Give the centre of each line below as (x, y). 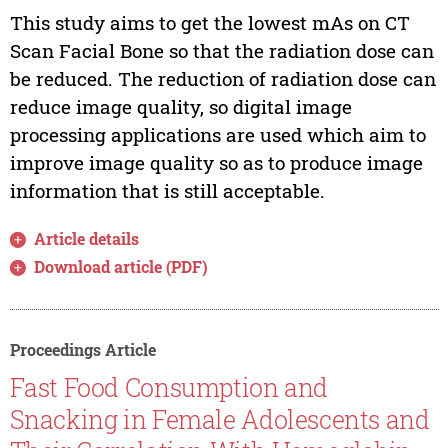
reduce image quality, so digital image (180, 107)
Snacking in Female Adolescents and (219, 419)
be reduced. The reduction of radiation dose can (222, 79)
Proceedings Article (82, 350)
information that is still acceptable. (167, 191)
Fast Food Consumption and (168, 387)
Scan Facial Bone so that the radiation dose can (221, 51)
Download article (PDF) (121, 267)
